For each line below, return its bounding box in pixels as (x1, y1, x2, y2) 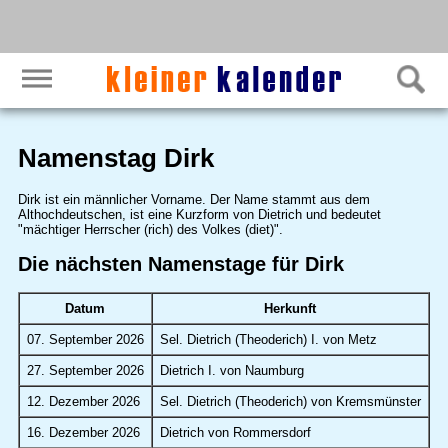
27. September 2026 (26, 363, 144, 379)
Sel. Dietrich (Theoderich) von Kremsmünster (159, 394, 421, 410)
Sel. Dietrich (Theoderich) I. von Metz (159, 332, 377, 348)
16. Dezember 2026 (26, 425, 140, 441)
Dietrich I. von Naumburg (159, 363, 304, 379)
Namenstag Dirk (17, 143, 214, 174)
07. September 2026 (26, 332, 144, 348)
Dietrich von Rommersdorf (159, 425, 311, 441)
